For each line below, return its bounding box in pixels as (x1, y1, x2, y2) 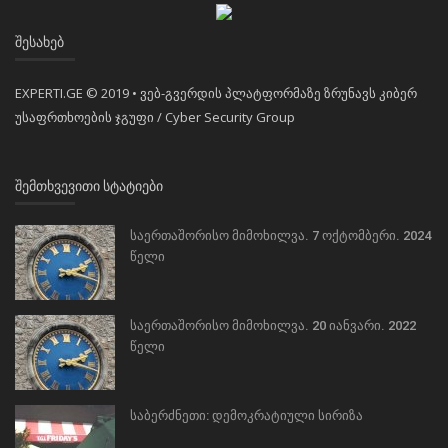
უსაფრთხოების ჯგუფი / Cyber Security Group (15, 108, 295, 127)
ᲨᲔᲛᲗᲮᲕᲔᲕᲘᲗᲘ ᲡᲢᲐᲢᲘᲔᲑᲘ (15, 178, 163, 195)
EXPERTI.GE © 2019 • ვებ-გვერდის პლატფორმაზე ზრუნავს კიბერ (15, 84, 417, 103)
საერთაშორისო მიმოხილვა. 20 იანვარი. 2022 (130, 318, 416, 334)
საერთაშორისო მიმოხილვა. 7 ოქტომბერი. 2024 (130, 228, 431, 244)
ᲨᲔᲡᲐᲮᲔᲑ (15, 34, 64, 51)
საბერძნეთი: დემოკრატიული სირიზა (130, 408, 363, 424)
